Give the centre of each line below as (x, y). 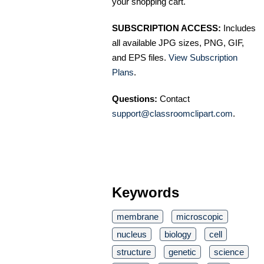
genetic (182, 252)
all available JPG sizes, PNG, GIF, (178, 42)
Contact (174, 98)
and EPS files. (140, 57)
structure (134, 252)
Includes (238, 28)
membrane (138, 216)
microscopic (200, 216)
